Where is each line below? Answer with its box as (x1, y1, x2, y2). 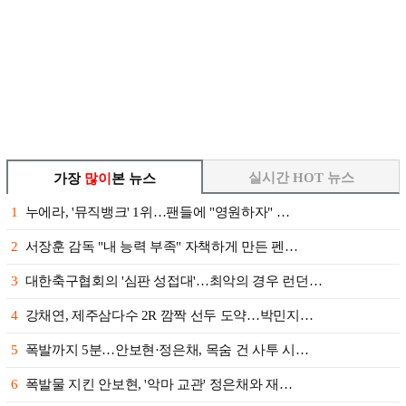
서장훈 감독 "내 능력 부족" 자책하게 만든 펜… (24, 239, 298, 255)
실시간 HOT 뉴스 (247, 170, 354, 186)
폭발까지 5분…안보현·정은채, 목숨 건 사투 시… (24, 343, 309, 358)
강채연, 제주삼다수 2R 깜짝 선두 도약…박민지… (24, 308, 314, 324)
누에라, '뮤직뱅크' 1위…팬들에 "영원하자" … (24, 205, 290, 220)
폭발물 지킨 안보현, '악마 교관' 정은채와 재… (24, 377, 293, 392)
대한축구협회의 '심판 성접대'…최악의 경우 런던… (24, 274, 323, 289)
